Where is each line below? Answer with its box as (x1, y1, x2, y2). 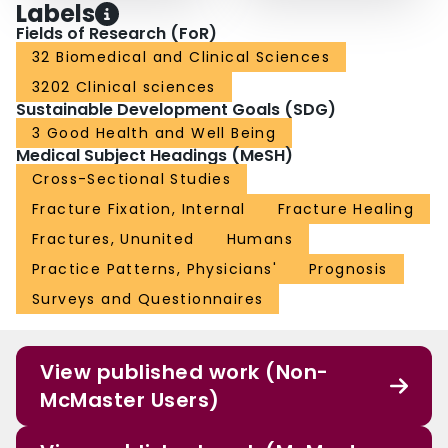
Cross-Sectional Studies (32, 169, 232, 190)
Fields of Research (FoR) (16, 22, 217, 46)
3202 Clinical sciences (32, 77, 216, 98)
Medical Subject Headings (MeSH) (16, 144, 293, 168)
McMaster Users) (40, 386, 220, 415)
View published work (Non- (40, 358, 329, 387)
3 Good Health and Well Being (32, 123, 277, 144)
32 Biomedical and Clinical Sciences (32, 47, 330, 68)
